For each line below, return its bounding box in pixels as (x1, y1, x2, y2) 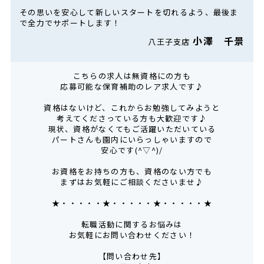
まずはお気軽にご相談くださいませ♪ (60, 176, 204, 188)
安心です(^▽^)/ (101, 144, 163, 156)
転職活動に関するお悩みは (81, 219, 183, 230)
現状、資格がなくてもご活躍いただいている (48, 123, 216, 135)
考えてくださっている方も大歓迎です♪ (57, 113, 207, 124)
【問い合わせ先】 (98, 250, 166, 262)
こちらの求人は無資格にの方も (72, 70, 192, 82)
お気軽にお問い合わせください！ (68, 229, 196, 241)
